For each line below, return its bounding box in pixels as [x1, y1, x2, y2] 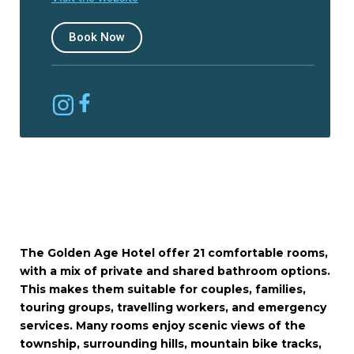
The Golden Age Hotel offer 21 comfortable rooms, [20, 246, 328, 260]
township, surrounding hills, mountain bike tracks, [20, 337, 322, 351]
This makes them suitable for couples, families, [20, 282, 306, 296]
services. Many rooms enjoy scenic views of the [20, 318, 306, 333]
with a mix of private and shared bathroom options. [20, 264, 330, 278]
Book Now [69, 30, 125, 44]
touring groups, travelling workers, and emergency [20, 300, 326, 314]
